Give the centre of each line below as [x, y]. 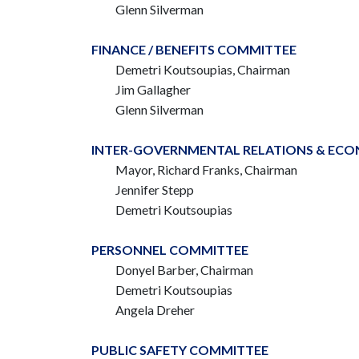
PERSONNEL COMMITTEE [170, 250]
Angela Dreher [155, 310]
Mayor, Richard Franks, [180, 169]
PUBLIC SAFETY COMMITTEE [180, 350]
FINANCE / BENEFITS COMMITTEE [194, 49]
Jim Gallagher [153, 89]
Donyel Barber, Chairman [184, 270]
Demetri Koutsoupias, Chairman [203, 69]
